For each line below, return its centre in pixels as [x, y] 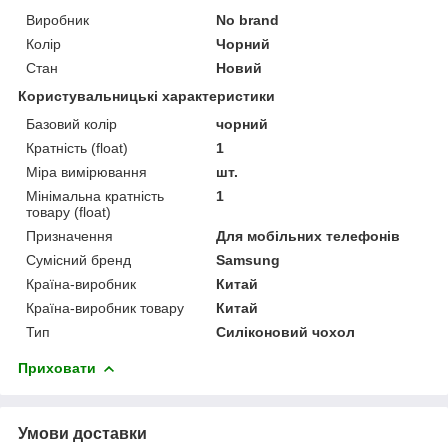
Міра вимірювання [86, 172]
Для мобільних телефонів [308, 236]
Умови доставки [82, 434]
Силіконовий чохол [286, 332]
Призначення [69, 236]
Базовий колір [71, 124]
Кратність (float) [77, 148]
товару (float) [68, 212]
